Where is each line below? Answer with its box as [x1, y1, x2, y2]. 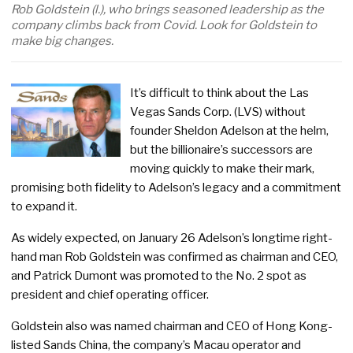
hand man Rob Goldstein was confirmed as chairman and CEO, [11, 249, 338, 265]
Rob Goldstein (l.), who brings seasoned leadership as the [11, 2, 324, 17]
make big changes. [11, 33, 113, 48]
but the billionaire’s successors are [130, 142, 314, 158]
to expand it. [11, 199, 77, 214]
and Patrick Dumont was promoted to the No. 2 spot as [11, 268, 307, 284]
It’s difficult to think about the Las [130, 85, 310, 101]
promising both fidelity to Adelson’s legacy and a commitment [11, 180, 341, 195]
